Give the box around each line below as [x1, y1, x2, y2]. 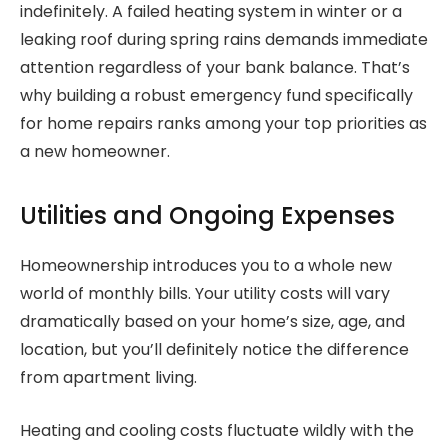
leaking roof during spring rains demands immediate [20, 28, 428, 52]
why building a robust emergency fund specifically [20, 84, 413, 108]
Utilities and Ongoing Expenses [20, 199, 395, 233]
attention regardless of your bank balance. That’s [20, 56, 410, 80]
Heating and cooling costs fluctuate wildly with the [20, 419, 414, 443]
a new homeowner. [20, 140, 170, 164]
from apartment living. [20, 366, 197, 390]
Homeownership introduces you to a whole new [20, 254, 392, 278]
